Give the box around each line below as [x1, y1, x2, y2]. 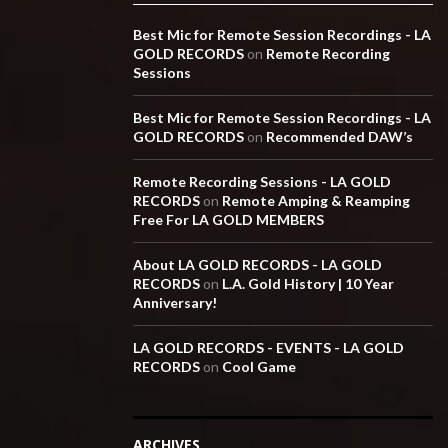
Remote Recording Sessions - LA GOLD [133, 172, 391, 190]
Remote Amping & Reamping [222, 191, 410, 209]
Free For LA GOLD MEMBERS [133, 210, 324, 228]
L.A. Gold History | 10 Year [222, 274, 394, 292]
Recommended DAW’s [266, 127, 413, 145]
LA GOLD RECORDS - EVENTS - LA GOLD [133, 338, 404, 356]
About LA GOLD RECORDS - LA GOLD [133, 255, 382, 273]
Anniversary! [133, 293, 217, 311]
